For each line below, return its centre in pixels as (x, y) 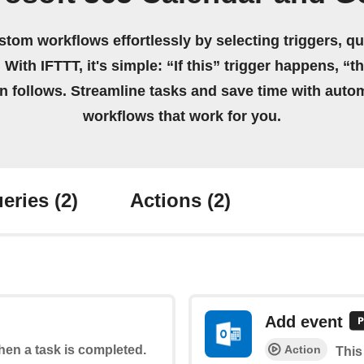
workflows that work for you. (182, 117)
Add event (304, 322)
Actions (169, 201)
